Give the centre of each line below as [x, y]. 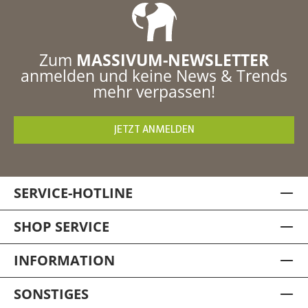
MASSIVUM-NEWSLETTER [173, 60]
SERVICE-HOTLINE [73, 193]
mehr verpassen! [154, 92]
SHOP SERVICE [62, 227]
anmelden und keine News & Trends [154, 76]
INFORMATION [64, 261]
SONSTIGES [51, 294]
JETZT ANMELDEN [154, 130]
